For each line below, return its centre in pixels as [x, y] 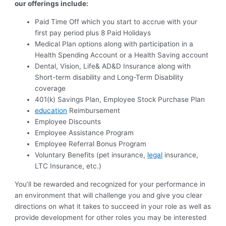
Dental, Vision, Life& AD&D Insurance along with [113, 66]
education [51, 111]
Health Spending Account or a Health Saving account [122, 55]
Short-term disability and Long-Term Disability [109, 77]
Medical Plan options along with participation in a [114, 44]
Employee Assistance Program [84, 133]
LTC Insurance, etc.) [68, 166]
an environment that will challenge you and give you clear [109, 195]
